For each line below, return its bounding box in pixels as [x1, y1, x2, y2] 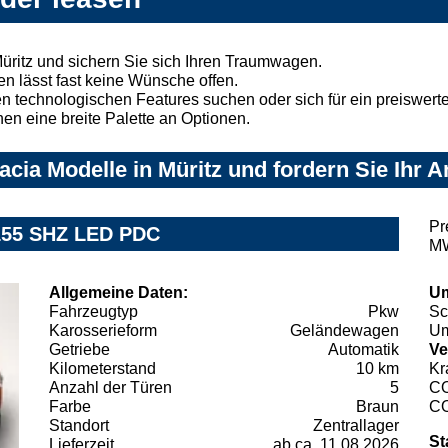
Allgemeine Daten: [49, 283, 188, 301]
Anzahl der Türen [49, 378, 172, 396]
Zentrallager [313, 416, 399, 434]
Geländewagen [290, 321, 399, 339]
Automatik [328, 340, 399, 358]
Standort [49, 416, 109, 434]
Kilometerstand [49, 359, 156, 377]
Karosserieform [49, 321, 157, 339]
